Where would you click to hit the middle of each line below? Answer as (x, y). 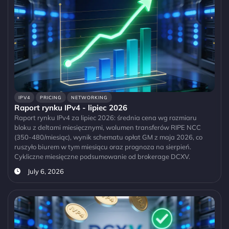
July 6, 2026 (45, 171)
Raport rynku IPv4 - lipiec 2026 (71, 107)
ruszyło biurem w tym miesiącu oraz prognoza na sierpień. (103, 146)
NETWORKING (90, 97)
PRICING (51, 97)
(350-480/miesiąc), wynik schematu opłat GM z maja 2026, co (108, 137)
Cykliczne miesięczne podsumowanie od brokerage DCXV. (102, 156)
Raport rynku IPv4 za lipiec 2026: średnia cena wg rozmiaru (106, 117)
